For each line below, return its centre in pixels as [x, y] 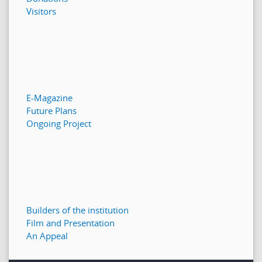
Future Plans [51, 111]
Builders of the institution [77, 210]
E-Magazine [49, 98]
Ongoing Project [59, 124]
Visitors [41, 11]
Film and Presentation [70, 223]
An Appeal [47, 236]
